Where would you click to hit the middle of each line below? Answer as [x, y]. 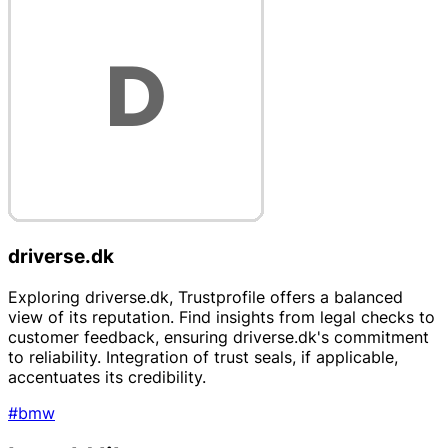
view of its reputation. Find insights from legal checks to [221, 316]
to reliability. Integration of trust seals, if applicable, [203, 356]
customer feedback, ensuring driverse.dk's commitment [218, 336]
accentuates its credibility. [107, 376]
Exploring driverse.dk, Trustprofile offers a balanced [205, 296]
